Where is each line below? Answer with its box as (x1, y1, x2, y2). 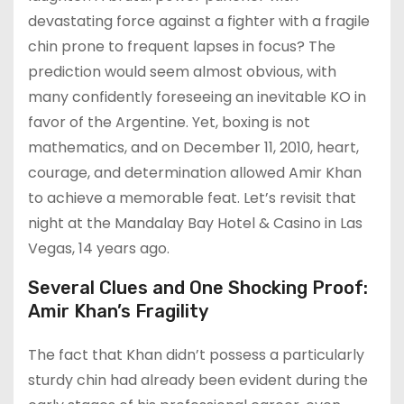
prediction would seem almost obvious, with (28, 60, 336, 82)
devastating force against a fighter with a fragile (28, 10, 370, 32)
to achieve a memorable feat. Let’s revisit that (28, 187, 356, 208)
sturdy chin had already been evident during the (28, 369, 368, 390)
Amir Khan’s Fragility (28, 299, 208, 322)
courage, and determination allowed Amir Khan (28, 161, 362, 183)
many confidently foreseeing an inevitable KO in (28, 86, 366, 107)
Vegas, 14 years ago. (28, 237, 170, 259)
